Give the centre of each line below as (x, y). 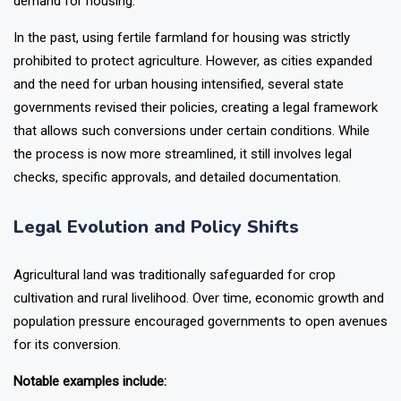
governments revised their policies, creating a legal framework (196, 108)
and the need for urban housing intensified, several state (179, 85)
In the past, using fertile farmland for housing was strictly (182, 38)
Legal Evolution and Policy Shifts (156, 227)
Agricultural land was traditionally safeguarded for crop (175, 275)
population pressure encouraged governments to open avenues (200, 322)
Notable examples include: (90, 382)
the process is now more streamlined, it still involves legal (183, 154)
